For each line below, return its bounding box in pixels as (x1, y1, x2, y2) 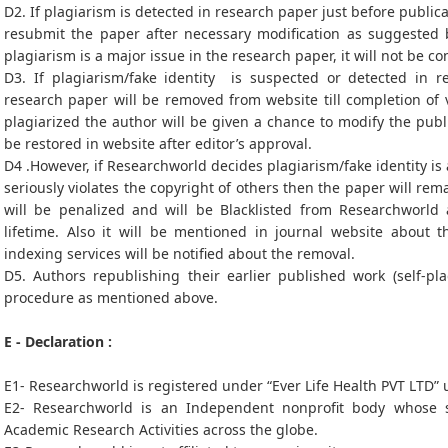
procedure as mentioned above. (4, 288, 222, 307)
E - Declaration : (4, 332, 112, 351)
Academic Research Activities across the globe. (4, 420, 322, 439)
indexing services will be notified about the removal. (4, 244, 359, 263)
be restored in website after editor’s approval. (4, 134, 320, 153)
